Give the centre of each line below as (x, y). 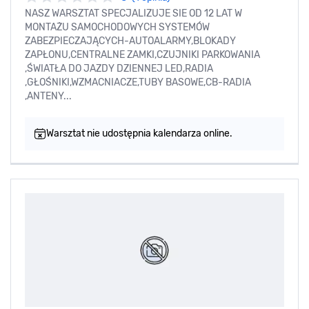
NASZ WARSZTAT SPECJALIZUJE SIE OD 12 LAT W (133, 14)
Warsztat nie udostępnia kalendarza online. (139, 134)
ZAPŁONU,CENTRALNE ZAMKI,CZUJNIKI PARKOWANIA (142, 55)
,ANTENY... (48, 97)
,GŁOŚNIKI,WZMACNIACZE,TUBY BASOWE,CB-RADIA (138, 83)
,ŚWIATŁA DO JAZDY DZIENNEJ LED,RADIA (119, 69)
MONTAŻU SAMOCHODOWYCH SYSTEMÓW (117, 28)
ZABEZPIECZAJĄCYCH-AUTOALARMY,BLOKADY (130, 41)
